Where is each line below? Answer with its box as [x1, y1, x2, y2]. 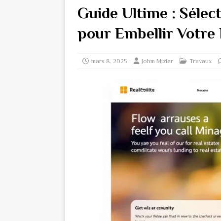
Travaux [189, 57, 212, 65]
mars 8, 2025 [91, 57, 127, 65]
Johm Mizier [142, 57, 173, 65]
